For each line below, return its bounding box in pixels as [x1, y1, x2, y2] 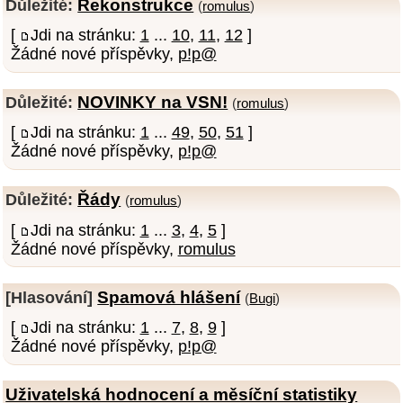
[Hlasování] [5, 288, 94, 307]
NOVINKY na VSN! [77, 92, 228, 112]
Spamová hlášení [97, 286, 241, 307]
